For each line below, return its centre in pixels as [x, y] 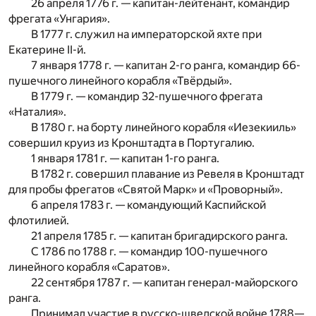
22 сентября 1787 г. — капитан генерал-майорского [164, 282]
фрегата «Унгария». [59, 18]
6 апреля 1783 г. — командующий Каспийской [148, 205]
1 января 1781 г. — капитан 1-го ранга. [125, 158]
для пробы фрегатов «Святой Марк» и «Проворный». [146, 189]
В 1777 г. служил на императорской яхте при [146, 34]
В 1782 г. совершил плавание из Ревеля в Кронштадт [168, 174]
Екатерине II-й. [47, 49]
